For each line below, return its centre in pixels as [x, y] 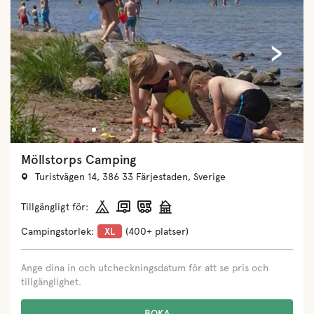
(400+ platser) [157, 231]
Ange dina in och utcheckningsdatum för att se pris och [145, 267]
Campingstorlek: [57, 231]
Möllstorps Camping [78, 159]
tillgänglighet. [51, 281]
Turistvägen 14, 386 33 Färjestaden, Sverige [130, 177]
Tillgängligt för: [55, 206]
